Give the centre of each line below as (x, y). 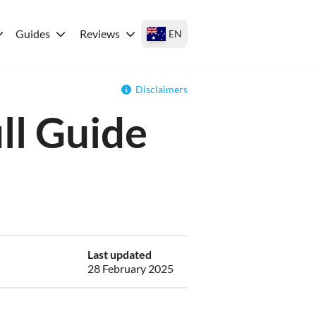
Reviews (100, 34)
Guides (33, 34)
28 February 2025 (130, 268)
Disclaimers (162, 89)
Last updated (120, 254)
